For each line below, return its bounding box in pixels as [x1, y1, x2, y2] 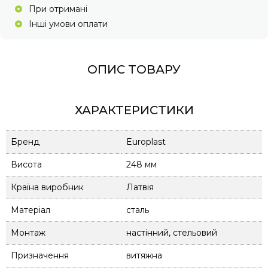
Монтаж [11, 227, 45, 238]
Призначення [11, 249, 69, 261]
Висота [11, 159, 42, 170]
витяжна [126, 249, 162, 261]
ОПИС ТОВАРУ [87, 62, 181, 77]
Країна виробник [11, 181, 84, 193]
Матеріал [11, 204, 50, 215]
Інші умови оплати [28, 18, 108, 29]
